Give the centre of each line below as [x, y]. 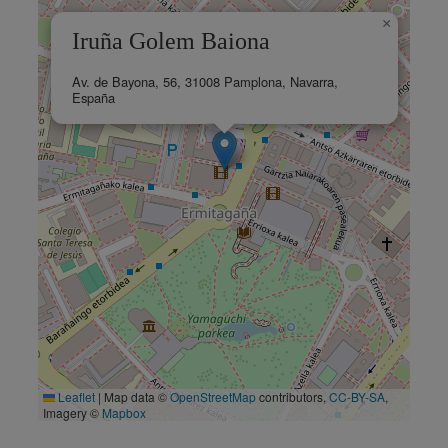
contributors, [292, 397]
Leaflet [75, 397]
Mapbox [124, 413]
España [93, 98]
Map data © [135, 397]
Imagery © [72, 413]
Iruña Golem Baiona [171, 41]
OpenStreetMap [213, 397]
